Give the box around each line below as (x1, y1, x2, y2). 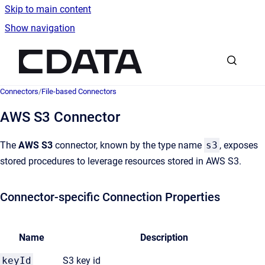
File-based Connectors (41, 87, 117, 96)
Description (140, 232, 188, 243)
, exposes (219, 140, 258, 151)
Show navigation (5, 22, 75, 34)
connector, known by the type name (53, 140, 204, 151)
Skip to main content (5, 4, 91, 15)
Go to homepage (141, 48, 211, 59)
